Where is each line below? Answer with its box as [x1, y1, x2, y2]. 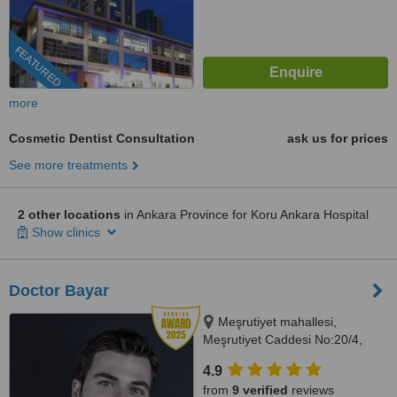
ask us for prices [287, 131, 388, 145]
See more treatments [9, 158, 128, 172]
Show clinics [32, 225, 104, 239]
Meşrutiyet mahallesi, [218, 315, 337, 329]
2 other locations [18, 207, 121, 222]
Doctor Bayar [9, 282, 109, 300]
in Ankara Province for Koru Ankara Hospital [121, 207, 369, 222]
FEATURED [12, 43, 64, 90]
